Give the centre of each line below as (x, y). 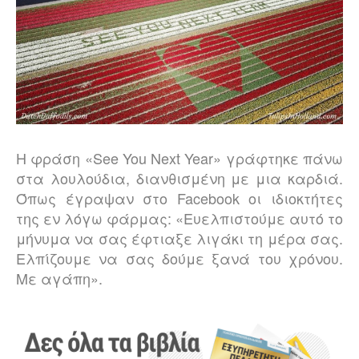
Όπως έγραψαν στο (97, 198)
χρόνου (314, 258)
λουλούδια (88, 178)
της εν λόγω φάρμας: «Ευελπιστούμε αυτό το (179, 218)
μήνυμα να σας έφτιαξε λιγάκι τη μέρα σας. (179, 238)
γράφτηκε (262, 158)
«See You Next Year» (155, 158)
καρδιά (314, 178)
